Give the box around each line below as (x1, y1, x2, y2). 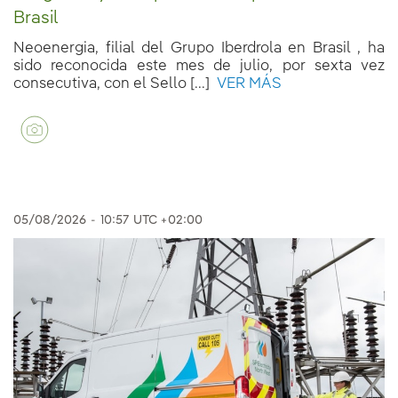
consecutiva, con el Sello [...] (13, 76, 210, 92)
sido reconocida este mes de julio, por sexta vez (13, 58, 385, 74)
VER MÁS (210, 76, 282, 92)
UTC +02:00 (133, 213, 203, 227)
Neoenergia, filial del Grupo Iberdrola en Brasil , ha (13, 40, 385, 56)
